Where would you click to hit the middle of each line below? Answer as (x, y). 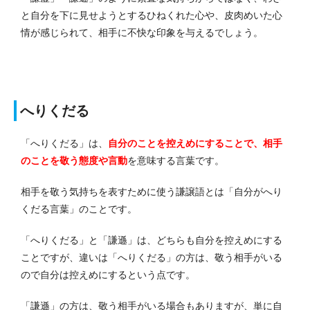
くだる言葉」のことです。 (79, 209)
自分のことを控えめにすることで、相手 (195, 144)
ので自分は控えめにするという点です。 (108, 275)
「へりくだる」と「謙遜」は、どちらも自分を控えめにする (152, 240)
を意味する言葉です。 (176, 161)
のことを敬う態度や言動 (74, 161)
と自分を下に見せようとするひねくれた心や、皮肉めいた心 (152, 16)
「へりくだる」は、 (64, 144)
